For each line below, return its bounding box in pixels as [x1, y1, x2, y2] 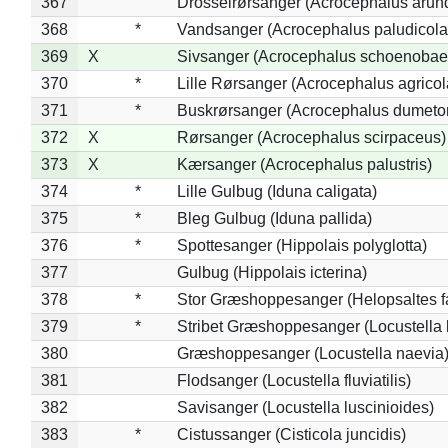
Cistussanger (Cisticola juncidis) [176, 425, 406, 443]
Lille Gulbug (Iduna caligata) [176, 182, 377, 200]
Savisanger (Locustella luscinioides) [176, 398, 434, 416]
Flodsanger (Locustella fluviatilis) [176, 371, 411, 389]
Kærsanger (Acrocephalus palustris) [176, 155, 432, 173]
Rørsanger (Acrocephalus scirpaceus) [176, 128, 446, 146]
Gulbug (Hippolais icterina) [176, 263, 367, 281]
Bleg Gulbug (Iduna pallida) [176, 209, 372, 227]
